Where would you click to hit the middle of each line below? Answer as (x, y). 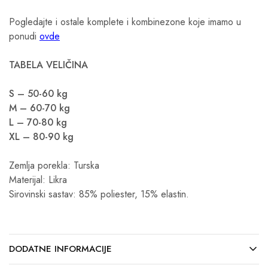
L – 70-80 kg (38, 123)
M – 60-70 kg (39, 108)
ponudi (24, 36)
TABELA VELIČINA (48, 65)
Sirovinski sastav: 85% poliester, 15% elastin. (99, 194)
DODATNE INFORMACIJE (60, 249)
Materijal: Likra (38, 180)
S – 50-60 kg (38, 94)
